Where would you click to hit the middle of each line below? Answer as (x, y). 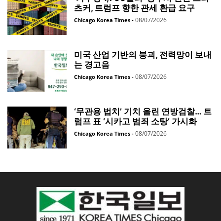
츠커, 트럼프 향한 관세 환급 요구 (134, 8)
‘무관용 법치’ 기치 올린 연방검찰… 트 (143, 112)
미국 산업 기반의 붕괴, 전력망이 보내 (143, 55)
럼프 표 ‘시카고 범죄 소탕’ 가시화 (135, 122)
